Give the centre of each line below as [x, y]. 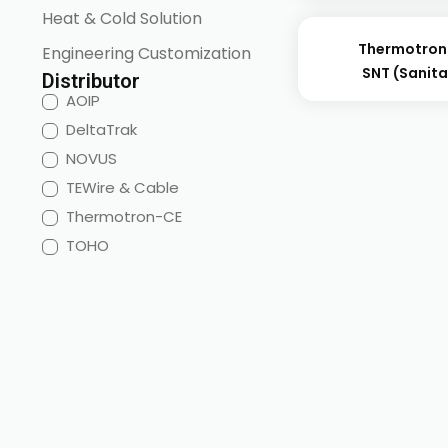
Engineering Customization [146, 53]
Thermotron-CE [124, 216]
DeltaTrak [101, 129]
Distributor [91, 81]
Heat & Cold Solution [122, 18]
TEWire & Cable [122, 187]
